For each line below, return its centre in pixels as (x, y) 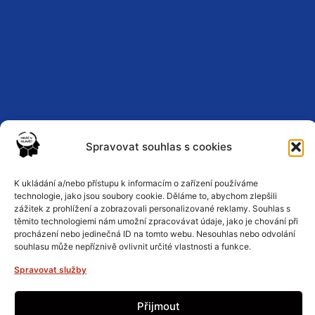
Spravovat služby (50, 270)
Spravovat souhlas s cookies (159, 147)
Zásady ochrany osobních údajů (157, 185)
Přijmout (159, 306)
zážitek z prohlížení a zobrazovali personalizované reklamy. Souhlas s (152, 208)
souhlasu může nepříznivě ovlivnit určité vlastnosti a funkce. (133, 246)
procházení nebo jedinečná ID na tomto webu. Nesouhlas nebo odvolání (155, 234)
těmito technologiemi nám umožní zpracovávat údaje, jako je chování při (156, 221)
